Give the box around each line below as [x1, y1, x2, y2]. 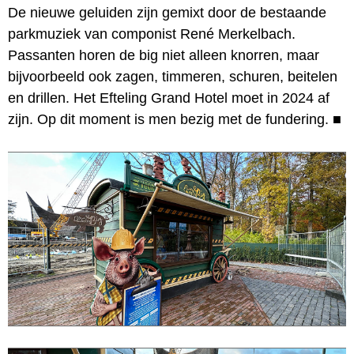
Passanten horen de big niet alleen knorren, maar [8, 47, 319, 63]
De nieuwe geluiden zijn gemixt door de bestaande [8, 4, 326, 21]
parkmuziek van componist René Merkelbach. [8, 25, 296, 42]
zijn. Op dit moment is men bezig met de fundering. [8, 111, 329, 127]
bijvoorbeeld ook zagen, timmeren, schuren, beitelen [8, 68, 337, 85]
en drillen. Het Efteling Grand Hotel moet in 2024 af [8, 89, 330, 106]
